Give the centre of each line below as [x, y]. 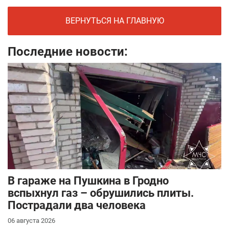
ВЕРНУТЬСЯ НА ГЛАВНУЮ [114, 21]
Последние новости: [68, 52]
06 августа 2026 [31, 221]
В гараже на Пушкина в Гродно [88, 181]
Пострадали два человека [77, 205]
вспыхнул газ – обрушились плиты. [101, 193]
